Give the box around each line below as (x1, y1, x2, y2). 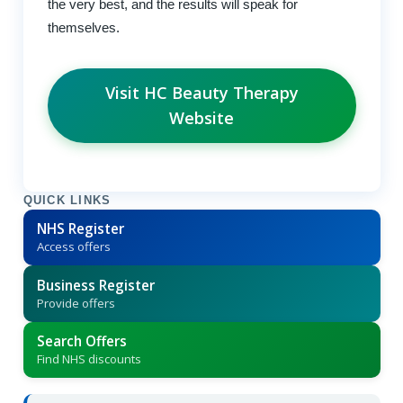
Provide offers (36, 294, 115, 311)
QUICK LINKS (22, 193, 112, 207)
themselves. (47, 19, 120, 35)
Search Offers (36, 332, 127, 351)
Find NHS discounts (36, 351, 141, 368)
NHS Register (36, 219, 124, 238)
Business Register (36, 275, 155, 294)
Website (169, 107, 234, 130)
